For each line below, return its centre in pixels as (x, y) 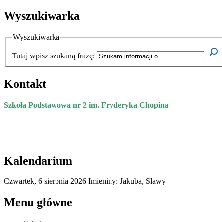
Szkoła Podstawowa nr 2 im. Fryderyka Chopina (86, 105)
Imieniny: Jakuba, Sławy (127, 181)
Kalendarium (38, 160)
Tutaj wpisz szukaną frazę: (53, 55)
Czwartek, (21, 181)
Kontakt (25, 83)
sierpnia (56, 181)
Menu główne (38, 202)
